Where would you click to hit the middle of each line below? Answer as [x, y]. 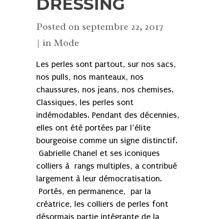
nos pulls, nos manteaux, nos [90, 77]
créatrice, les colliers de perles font [102, 204]
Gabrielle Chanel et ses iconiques [98, 153]
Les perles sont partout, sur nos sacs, [106, 65]
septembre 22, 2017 [121, 27]
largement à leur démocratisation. [99, 179]
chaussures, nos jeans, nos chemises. [105, 90]
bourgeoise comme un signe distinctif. [107, 141]
